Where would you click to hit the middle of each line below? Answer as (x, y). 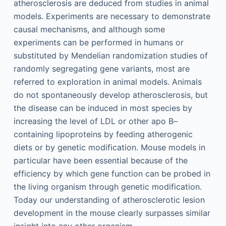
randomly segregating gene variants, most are (101, 68)
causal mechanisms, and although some (89, 29)
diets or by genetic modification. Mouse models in (109, 147)
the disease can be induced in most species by (103, 108)
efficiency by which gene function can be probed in (112, 173)
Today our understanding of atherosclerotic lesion (109, 200)
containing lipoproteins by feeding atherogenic (103, 134)
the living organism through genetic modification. (107, 186)
